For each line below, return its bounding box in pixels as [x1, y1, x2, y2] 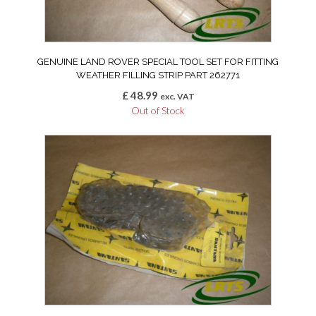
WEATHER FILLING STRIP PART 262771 [76, 70, 240, 81]
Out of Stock [131, 104, 185, 117]
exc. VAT [159, 91, 195, 102]
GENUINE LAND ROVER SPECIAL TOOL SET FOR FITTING [37, 56, 279, 68]
